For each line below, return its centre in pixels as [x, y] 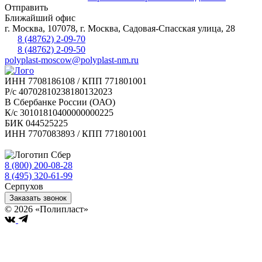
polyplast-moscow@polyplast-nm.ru [72, 60]
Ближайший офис [40, 18]
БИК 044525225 [36, 123]
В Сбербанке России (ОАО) [60, 102]
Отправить [26, 7]
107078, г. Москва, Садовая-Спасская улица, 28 [141, 28]
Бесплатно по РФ [109, 166]
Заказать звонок [38, 198]
